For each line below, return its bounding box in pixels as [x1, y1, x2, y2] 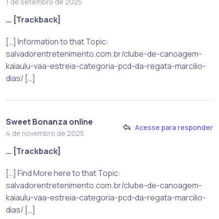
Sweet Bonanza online [6, 116, 93, 127]
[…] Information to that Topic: [6, 36, 109, 47]
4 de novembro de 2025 [6, 128, 84, 138]
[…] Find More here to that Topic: [6, 167, 121, 178]
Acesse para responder [135, 123, 213, 132]
